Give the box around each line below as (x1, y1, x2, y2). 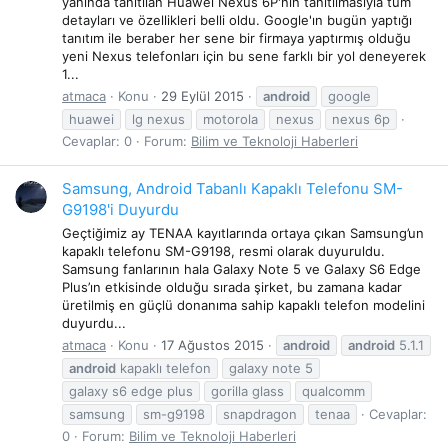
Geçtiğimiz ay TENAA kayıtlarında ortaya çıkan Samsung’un (62, 224, 424, 241)
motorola (203, 110, 258, 127)
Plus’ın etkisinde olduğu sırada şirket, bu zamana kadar (62, 278, 402, 295)
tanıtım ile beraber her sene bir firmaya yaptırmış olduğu (62, 29, 411, 46)
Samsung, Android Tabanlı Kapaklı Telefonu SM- (62, 179, 403, 199)
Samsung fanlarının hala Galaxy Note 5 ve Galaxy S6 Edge (62, 260, 421, 277)
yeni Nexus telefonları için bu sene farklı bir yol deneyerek (62, 47, 426, 64)
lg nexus (132, 110, 185, 127)
